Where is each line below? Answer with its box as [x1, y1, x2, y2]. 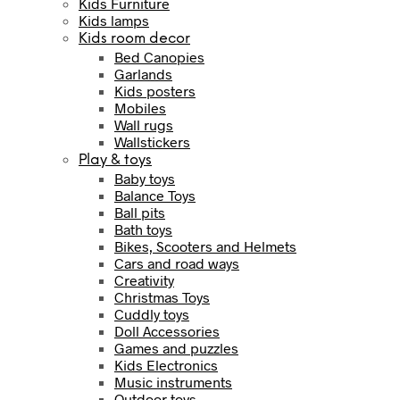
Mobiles [114, 98, 166, 116]
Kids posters [114, 81, 196, 99]
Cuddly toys [114, 304, 189, 322]
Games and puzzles [114, 338, 238, 356]
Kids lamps [79, 11, 149, 29]
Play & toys [79, 152, 152, 168]
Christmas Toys [114, 287, 210, 305]
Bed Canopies [114, 47, 204, 65]
